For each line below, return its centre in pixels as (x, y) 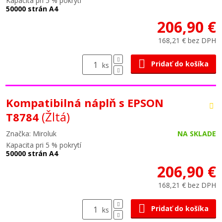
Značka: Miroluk (31, 134)
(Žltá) (56, 117)
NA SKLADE (197, 134)
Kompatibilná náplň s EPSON (85, 103)
